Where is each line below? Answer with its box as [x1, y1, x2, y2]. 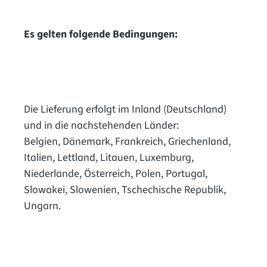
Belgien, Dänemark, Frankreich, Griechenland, [24, 133, 231, 149]
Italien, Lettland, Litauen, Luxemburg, [24, 150, 194, 165]
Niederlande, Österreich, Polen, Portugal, [24, 166, 207, 181]
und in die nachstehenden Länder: [24, 117, 179, 133]
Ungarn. [24, 198, 61, 213]
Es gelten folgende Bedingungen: [24, 26, 178, 42]
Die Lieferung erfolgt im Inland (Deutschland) [24, 101, 226, 117]
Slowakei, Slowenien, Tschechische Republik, [24, 182, 226, 197]
